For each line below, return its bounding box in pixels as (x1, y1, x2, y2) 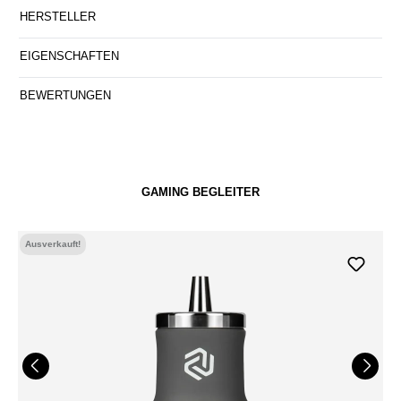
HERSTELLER (20, 9, 96, 23)
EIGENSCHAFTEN (20, 48, 119, 63)
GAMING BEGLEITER (141, 184, 260, 199)
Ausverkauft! (25, 238, 81, 249)
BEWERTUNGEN (20, 88, 111, 102)
